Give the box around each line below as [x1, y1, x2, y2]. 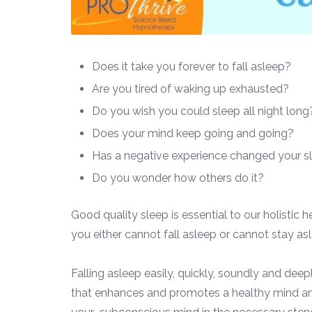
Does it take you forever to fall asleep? [92, 60, 291, 74]
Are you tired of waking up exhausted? [92, 82, 289, 96]
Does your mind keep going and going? [92, 127, 294, 141]
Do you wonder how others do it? [92, 171, 264, 185]
